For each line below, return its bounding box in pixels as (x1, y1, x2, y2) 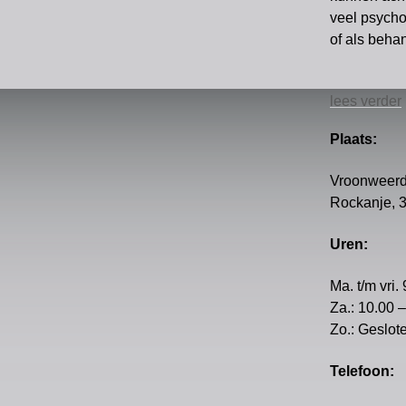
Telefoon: (330, 363, 394, 379)
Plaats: (330, 131, 377, 147)
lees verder (330, 93, 401, 109)
